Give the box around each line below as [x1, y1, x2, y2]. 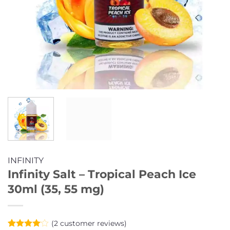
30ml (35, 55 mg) [8, 181, 104, 196]
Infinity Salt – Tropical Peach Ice [8, 166, 196, 181]
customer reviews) [57, 218, 127, 228]
